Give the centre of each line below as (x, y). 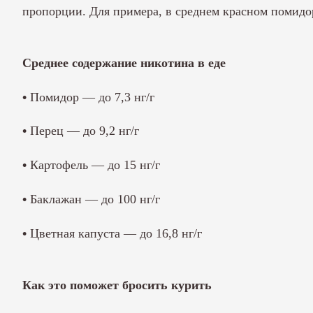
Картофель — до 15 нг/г (95, 165)
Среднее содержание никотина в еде (124, 63)
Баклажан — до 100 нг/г (95, 199)
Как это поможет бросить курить (117, 285)
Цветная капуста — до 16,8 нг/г (116, 234)
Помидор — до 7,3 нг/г (92, 97)
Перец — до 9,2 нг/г (85, 131)
